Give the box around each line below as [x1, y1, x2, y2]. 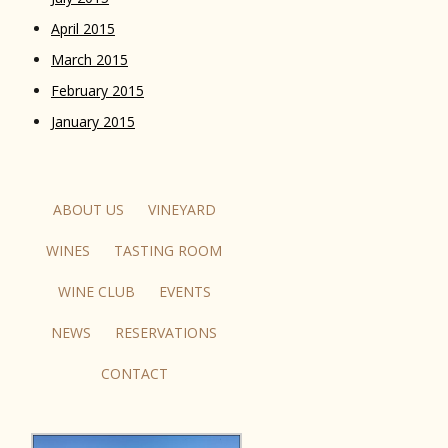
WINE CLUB [57, 282, 135, 302]
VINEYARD [147, 200, 216, 220]
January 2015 [50, 112, 135, 132]
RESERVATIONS [115, 323, 218, 343]
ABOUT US [52, 200, 124, 220]
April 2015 [50, 19, 115, 39]
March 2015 [50, 50, 128, 70]
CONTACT [100, 364, 168, 384]
